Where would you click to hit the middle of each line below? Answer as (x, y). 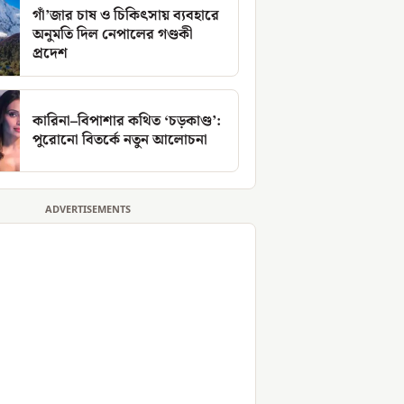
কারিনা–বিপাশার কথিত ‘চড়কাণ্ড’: (127, 121)
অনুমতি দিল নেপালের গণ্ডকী (113, 34)
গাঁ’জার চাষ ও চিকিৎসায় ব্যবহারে (126, 15)
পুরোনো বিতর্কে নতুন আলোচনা (120, 140)
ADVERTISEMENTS (87, 210)
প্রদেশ (50, 53)
